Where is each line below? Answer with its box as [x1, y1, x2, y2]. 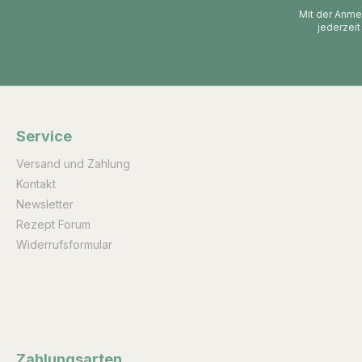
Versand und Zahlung [16, 157, 130, 170]
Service [16, 128, 72, 145]
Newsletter [16, 197, 74, 211]
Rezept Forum [16, 217, 90, 231]
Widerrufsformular [16, 238, 112, 251]
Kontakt [16, 177, 56, 191]
